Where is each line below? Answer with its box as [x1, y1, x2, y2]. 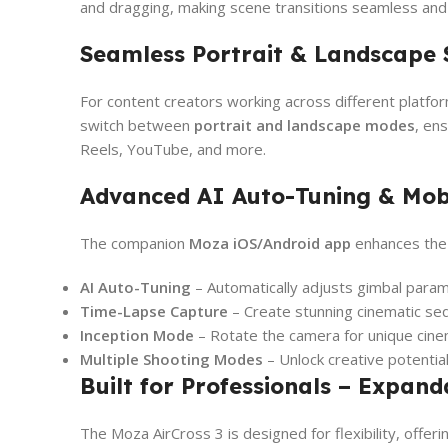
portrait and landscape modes [194, 114, 415, 135]
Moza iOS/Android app [189, 232, 351, 253]
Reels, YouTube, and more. [80, 138, 266, 159]
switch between [80, 114, 194, 135]
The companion [80, 232, 189, 253]
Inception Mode [80, 324, 194, 345]
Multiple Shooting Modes [80, 348, 263, 369]
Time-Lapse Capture [80, 300, 228, 321]
